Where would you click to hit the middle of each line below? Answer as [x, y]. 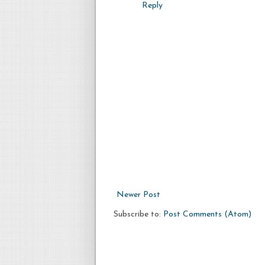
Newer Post [138, 195]
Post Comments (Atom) [207, 214]
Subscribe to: [138, 214]
